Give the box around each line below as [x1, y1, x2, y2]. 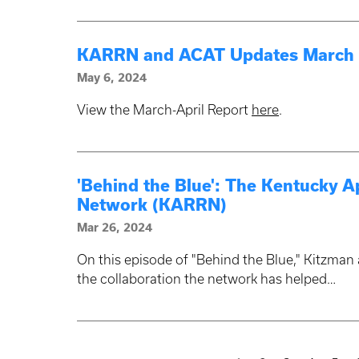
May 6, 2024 [77, 71, 147, 85]
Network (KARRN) [77, 196, 227, 215]
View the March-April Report [77, 103, 252, 118]
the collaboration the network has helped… [77, 272, 336, 287]
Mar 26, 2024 [77, 221, 152, 235]
